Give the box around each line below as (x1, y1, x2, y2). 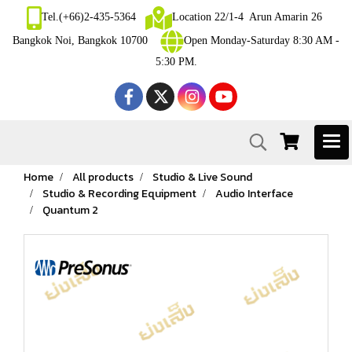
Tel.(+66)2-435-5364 (42, 11, 145, 24)
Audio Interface (215, 185, 293, 202)
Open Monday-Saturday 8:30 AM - (184, 35, 339, 47)
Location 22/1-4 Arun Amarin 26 (171, 11, 325, 24)
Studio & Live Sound (152, 169, 252, 185)
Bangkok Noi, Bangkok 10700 (13, 35, 160, 47)
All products (72, 169, 134, 185)
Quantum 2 (42, 202, 98, 218)
